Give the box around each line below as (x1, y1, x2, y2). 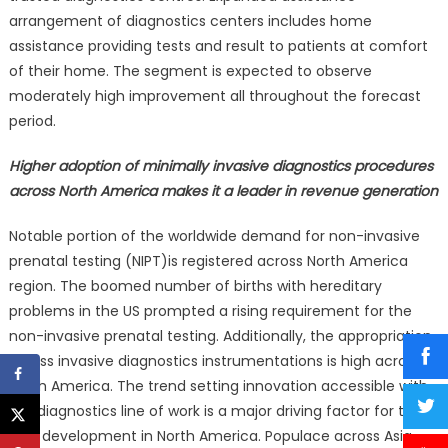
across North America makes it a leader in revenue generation (8, 180, 438, 201)
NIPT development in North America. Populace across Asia (8, 425, 412, 446)
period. (8, 110, 56, 131)
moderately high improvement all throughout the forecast (8, 85, 421, 106)
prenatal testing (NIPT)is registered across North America (8, 250, 408, 271)
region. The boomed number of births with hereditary (8, 275, 382, 296)
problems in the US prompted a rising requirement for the (8, 300, 412, 321)
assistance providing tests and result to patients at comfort (8, 35, 428, 56)
